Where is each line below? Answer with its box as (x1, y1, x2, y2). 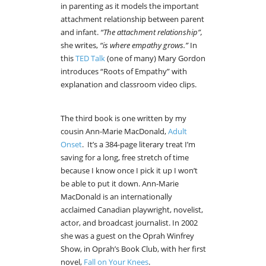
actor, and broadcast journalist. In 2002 (61, 217, 198, 229)
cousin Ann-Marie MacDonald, (61, 126, 168, 137)
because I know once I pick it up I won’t (61, 165, 198, 176)
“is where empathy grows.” (98, 40, 188, 51)
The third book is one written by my (61, 113, 186, 124)
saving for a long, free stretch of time (61, 152, 189, 163)
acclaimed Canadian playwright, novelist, (61, 204, 203, 216)
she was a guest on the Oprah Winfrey (61, 230, 194, 242)
